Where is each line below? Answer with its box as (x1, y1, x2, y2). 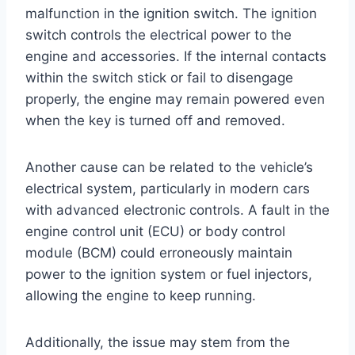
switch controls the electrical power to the (25, 26, 292, 43)
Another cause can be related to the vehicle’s (25, 158, 313, 175)
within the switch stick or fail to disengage (25, 69, 293, 86)
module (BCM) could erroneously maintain (25, 244, 292, 261)
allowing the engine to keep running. (25, 287, 256, 303)
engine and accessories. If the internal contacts (25, 48, 326, 64)
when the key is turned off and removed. (25, 112, 285, 128)
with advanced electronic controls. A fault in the (25, 201, 330, 218)
